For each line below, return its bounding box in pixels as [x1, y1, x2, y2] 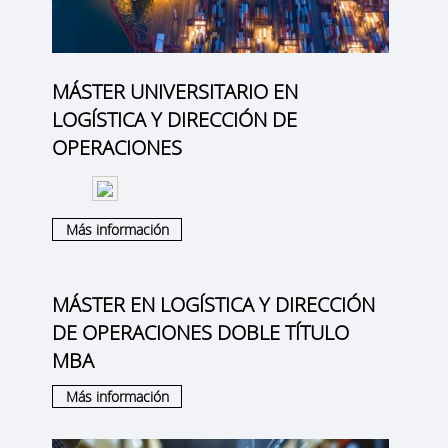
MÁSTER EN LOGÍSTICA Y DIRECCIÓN [52, 291, 376, 319]
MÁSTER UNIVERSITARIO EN [52, 77, 299, 105]
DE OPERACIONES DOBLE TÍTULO [52, 319, 350, 347]
